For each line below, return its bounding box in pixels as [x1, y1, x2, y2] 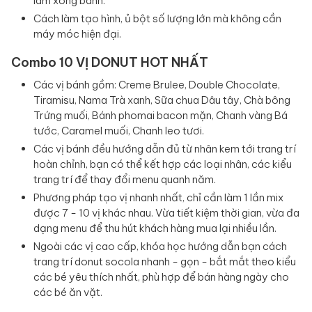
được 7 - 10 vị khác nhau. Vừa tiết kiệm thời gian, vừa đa [33, 206, 299, 220]
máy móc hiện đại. [33, 27, 121, 41]
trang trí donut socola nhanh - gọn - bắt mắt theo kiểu [33, 255, 296, 269]
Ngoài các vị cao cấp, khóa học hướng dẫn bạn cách [33, 240, 287, 253]
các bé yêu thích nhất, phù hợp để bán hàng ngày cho [33, 270, 289, 284]
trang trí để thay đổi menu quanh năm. [33, 173, 216, 187]
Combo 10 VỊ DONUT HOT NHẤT [11, 54, 208, 71]
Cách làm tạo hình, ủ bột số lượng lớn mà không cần [33, 12, 281, 26]
